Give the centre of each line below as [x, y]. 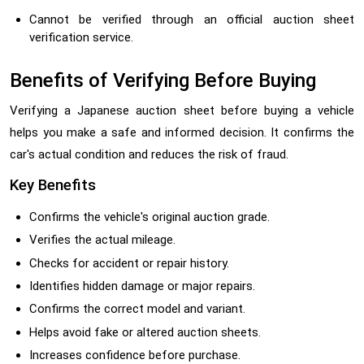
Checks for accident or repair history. [129, 263]
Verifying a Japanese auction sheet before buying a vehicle [182, 110]
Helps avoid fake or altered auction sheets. [145, 332]
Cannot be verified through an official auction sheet [192, 19]
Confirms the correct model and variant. [137, 309]
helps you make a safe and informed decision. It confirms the [182, 132]
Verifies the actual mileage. [102, 240]
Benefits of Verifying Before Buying [163, 80]
